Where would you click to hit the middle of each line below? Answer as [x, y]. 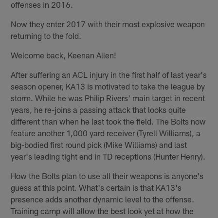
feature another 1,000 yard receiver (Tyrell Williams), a [106, 133]
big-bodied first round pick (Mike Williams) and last [99, 144]
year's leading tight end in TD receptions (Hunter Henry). [108, 156]
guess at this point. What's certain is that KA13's [96, 187]
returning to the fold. [46, 35]
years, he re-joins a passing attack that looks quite [99, 109]
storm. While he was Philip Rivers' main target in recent [108, 98]
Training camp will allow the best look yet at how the [102, 210]
